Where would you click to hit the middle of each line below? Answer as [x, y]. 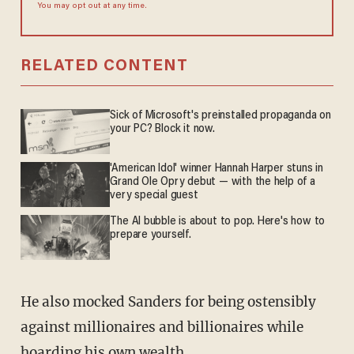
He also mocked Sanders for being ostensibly [26, 301]
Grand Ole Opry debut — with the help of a [213, 183]
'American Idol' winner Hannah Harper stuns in [217, 169]
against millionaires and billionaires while [162, 327]
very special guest [154, 196]
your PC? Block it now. [162, 130]
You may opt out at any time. [92, 7]
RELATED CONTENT [104, 67]
